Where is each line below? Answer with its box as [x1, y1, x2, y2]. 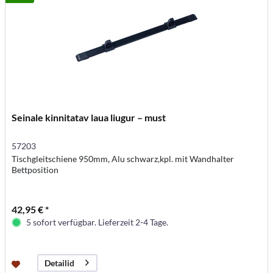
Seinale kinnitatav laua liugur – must [12, 111, 166, 123]
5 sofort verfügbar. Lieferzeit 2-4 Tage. [26, 216, 169, 227]
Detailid [44, 257, 75, 268]
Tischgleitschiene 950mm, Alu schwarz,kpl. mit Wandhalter [12, 153, 235, 164]
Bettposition [12, 164, 59, 175]
